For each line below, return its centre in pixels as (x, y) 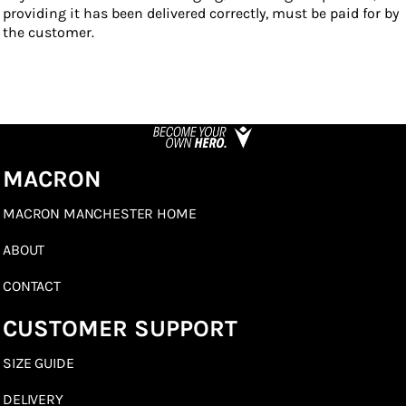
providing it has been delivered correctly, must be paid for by (201, 13)
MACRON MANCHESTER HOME (100, 214)
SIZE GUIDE (39, 363)
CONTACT (32, 286)
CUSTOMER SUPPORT (120, 329)
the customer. (48, 32)
